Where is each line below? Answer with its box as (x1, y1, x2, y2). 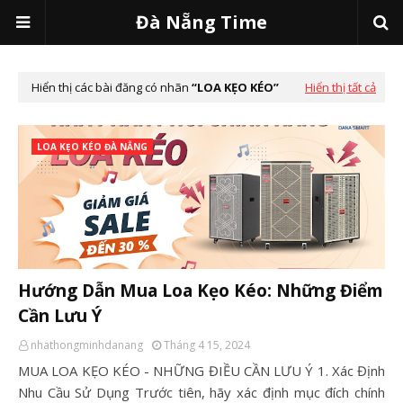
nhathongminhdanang (31, 337, 143, 353)
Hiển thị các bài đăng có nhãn (31, 79, 192, 95)
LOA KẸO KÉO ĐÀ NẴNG (37, 140, 148, 153)
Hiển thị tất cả (305, 79, 376, 95)
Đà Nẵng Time (136, 10, 267, 34)
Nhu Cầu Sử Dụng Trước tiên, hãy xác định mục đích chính (18, 383, 385, 401)
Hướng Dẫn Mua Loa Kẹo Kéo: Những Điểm (18, 279, 383, 302)
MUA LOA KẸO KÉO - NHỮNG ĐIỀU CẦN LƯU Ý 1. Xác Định (18, 362, 385, 380)
